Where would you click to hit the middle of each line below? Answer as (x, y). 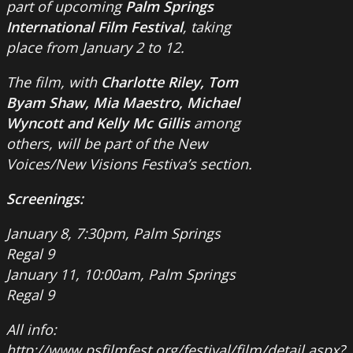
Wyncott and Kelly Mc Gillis (98, 123)
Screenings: (45, 198)
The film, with (54, 82)
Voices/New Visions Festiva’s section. (129, 163)
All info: (32, 329)
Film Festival (140, 26)
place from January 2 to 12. (95, 47)
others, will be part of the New (107, 143)
